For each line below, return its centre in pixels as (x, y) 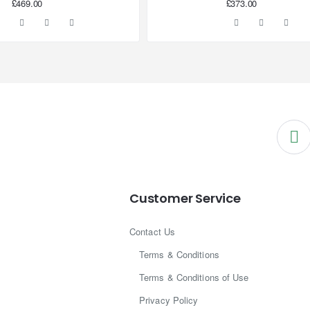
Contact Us (153, 232)
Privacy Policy (169, 300)
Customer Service (185, 199)
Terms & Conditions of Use (194, 277)
